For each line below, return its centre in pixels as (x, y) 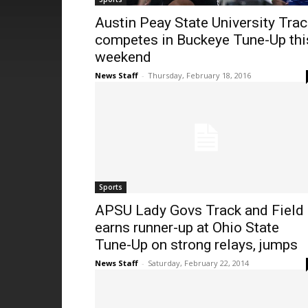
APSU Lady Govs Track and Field (199, 210)
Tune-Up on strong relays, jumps (196, 245)
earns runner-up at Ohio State (187, 228)
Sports (111, 187)
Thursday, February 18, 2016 (199, 75)
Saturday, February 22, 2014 (198, 263)
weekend (123, 57)
